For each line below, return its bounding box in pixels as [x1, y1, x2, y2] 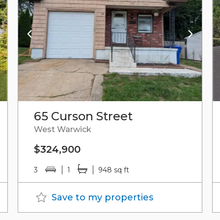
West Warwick [33, 124, 91, 134]
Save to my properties [51, 192, 153, 203]
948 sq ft [98, 165, 129, 174]
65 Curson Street [33, 109, 133, 123]
